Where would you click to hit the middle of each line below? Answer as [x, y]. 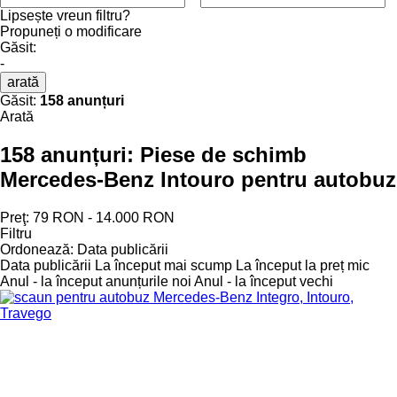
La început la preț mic [303, 265]
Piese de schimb [223, 154]
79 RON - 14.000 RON [104, 217]
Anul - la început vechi [264, 281]
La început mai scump [163, 265]
